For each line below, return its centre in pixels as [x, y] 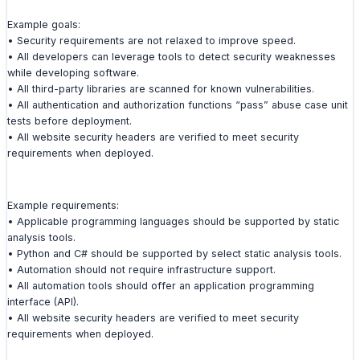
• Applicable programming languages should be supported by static [173, 222]
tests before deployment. [70, 121]
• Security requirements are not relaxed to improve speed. [151, 41]
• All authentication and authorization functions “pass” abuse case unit [178, 105]
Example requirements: [63, 206]
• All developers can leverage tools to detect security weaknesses [172, 57]
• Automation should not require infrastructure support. [141, 270]
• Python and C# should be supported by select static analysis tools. [174, 254]
